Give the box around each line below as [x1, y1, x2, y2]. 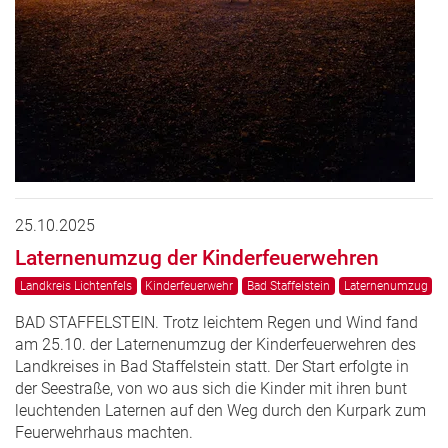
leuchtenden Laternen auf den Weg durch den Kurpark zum [15, 400, 426, 420]
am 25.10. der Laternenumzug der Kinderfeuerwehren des [15, 334, 416, 354]
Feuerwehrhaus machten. [15, 422, 193, 442]
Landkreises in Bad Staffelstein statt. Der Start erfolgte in [15, 356, 409, 376]
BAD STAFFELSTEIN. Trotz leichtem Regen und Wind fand [15, 312, 418, 332]
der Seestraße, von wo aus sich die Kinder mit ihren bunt [15, 378, 407, 398]
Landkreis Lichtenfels [19, 278, 132, 293]
